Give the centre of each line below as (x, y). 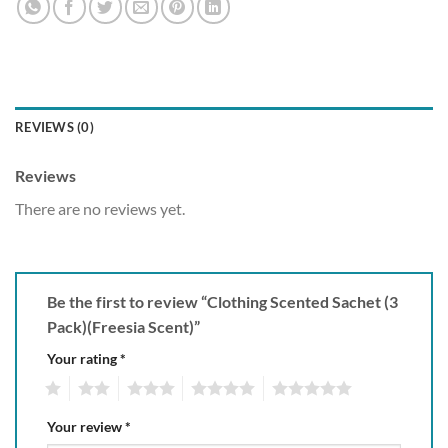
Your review (86, 426)
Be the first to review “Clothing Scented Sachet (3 (222, 301)
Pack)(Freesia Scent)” (125, 326)
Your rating (83, 358)
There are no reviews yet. (100, 209)
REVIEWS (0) (54, 127)
